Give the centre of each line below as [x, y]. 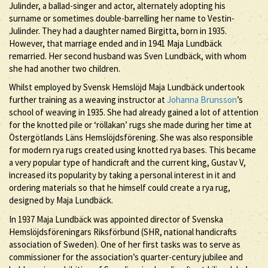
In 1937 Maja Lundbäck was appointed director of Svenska [116, 219]
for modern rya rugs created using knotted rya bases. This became [133, 150]
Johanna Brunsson [202, 100]
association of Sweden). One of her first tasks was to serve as [125, 244]
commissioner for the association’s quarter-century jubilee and [126, 257]
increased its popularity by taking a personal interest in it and [122, 175]
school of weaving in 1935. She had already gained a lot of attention [134, 112]
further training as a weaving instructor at [88, 100]
